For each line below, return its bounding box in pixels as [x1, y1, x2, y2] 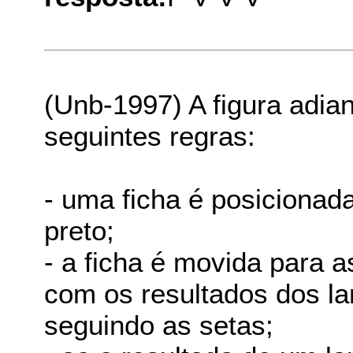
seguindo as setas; [44, 309, 274, 340]
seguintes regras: [44, 120, 256, 151]
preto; [44, 214, 115, 246]
